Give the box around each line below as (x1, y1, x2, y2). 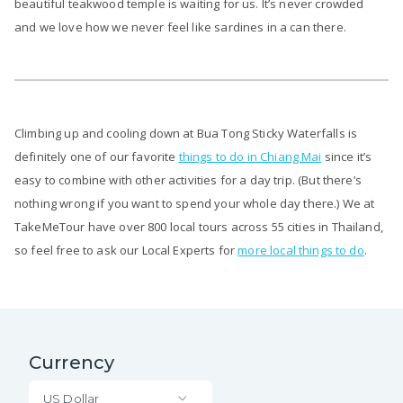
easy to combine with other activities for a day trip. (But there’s (14, 171, 362, 188)
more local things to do (237, 241, 364, 258)
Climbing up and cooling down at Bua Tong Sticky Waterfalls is (14, 124, 358, 141)
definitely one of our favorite (14, 148, 179, 165)
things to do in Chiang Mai (178, 148, 322, 165)
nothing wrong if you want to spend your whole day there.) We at (14, 194, 375, 211)
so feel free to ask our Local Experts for (14, 241, 238, 258)
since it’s (321, 148, 372, 165)
